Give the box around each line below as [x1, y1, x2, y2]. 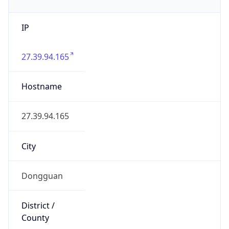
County [21, 212, 49, 224]
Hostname [21, 81, 62, 93]
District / [21, 200, 55, 212]
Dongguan [21, 170, 63, 181]
